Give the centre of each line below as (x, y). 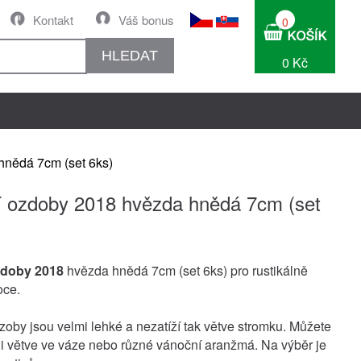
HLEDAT (130, 55)
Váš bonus (146, 20)
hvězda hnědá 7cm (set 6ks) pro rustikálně (186, 270)
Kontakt (53, 20)
